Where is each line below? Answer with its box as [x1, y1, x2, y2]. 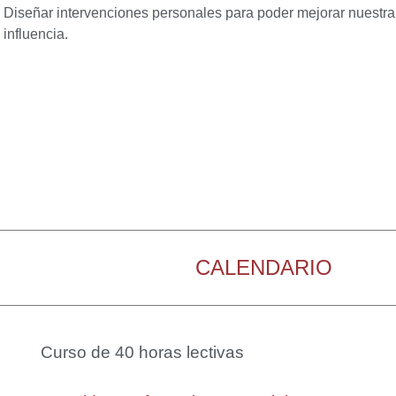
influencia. [3, 27, 68, 42]
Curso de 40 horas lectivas [41, 342, 245, 362]
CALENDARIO [195, 255, 333, 279]
